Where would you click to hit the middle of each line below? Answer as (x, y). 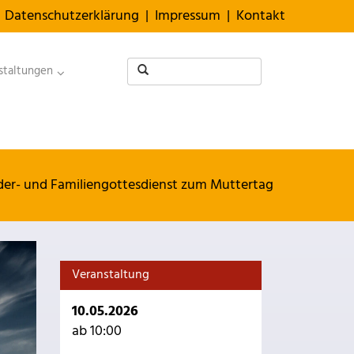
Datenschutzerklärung (72, 16)
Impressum (188, 16)
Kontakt (261, 16)
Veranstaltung (111, 275)
